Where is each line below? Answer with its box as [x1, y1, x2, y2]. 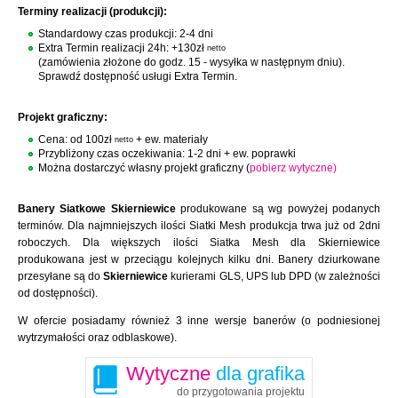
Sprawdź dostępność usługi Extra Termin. [38, 70, 237, 83]
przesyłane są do [18, 270, 104, 283]
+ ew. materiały [133, 133, 208, 146]
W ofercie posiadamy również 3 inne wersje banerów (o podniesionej [18, 314, 380, 327]
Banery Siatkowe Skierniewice [18, 203, 176, 215]
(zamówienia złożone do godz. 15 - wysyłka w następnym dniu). [38, 56, 345, 68]
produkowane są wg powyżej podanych [175, 203, 381, 215]
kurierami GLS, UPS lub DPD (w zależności [168, 270, 381, 283]
